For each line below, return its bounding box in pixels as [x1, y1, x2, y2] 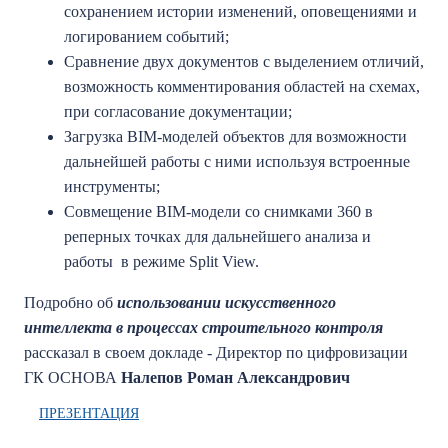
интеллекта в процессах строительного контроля [24, 319, 383, 336]
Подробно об [24, 294, 117, 311]
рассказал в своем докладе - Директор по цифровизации [24, 344, 408, 361]
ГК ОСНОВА [24, 369, 121, 386]
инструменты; [64, 178, 160, 195]
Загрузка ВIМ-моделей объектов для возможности [64, 128, 407, 145]
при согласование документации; [64, 103, 296, 120]
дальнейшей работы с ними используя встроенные [64, 153, 410, 170]
